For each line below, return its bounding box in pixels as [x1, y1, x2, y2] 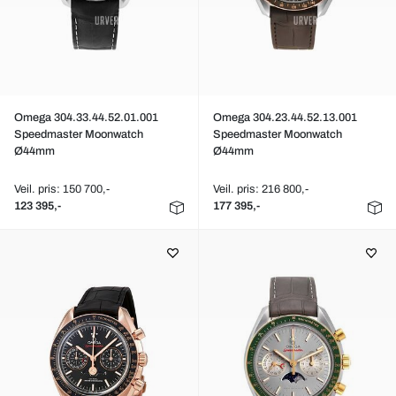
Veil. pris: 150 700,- [14, 183, 110, 195]
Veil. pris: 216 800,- [212, 183, 308, 195]
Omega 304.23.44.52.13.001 [212, 111, 357, 124]
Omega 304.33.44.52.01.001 [14, 111, 158, 124]
